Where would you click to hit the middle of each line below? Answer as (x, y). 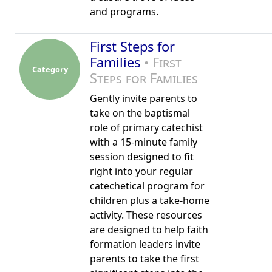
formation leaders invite (145, 244)
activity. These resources (146, 215)
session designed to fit (142, 157)
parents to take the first (144, 259)
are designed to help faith (149, 229)
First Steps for (132, 46)
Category (50, 69)
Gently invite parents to (144, 98)
